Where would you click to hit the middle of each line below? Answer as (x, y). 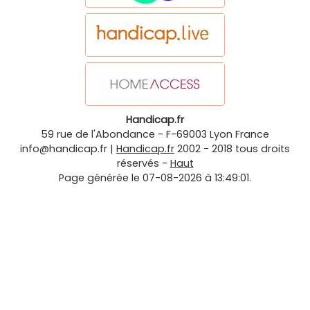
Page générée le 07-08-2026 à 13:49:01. (155, 178)
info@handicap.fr (64, 149)
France (252, 135)
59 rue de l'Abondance (98, 135)
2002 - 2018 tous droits (234, 149)
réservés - (143, 164)
